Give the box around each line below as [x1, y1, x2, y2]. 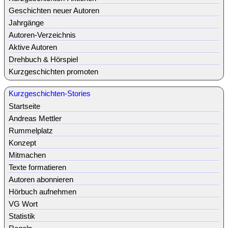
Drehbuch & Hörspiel [9, 54, 78, 64]
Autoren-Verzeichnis [9, 30, 76, 39]
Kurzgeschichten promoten [9, 67, 98, 76]
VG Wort [9, 199, 38, 208]
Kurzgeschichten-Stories [9, 89, 91, 98]
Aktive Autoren [9, 42, 57, 51]
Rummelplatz [9, 126, 53, 135]
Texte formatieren [9, 162, 66, 172]
